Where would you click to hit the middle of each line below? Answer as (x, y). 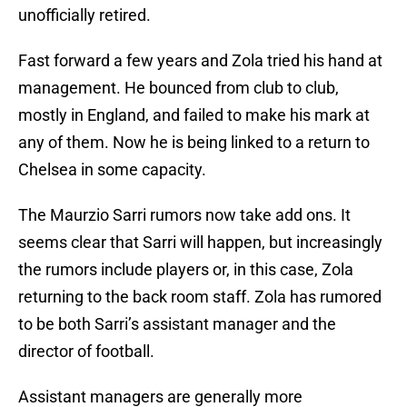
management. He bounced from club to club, (179, 88)
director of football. (86, 352)
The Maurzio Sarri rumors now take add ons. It (184, 215)
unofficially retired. (84, 15)
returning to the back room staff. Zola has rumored (200, 297)
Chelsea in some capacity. (112, 170)
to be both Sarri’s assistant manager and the (177, 324)
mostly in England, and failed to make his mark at (194, 115)
